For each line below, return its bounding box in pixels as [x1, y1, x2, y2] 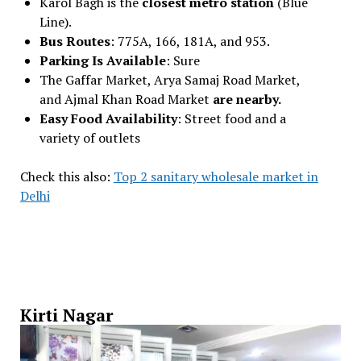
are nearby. [212, 89, 281, 108]
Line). [39, 12, 72, 31]
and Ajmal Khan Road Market [39, 89, 213, 108]
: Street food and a [176, 109, 286, 127]
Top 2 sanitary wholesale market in [113, 167, 318, 185]
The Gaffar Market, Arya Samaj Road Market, [39, 70, 300, 89]
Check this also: [19, 167, 114, 185]
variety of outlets [39, 128, 140, 147]
